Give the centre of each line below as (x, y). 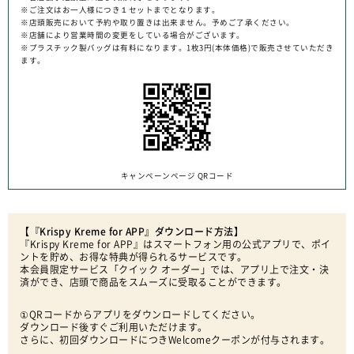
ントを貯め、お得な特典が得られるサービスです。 (134, 257)
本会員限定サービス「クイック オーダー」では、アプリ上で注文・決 (174, 269)
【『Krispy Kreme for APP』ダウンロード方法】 (132, 232)
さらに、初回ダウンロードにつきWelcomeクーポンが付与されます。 (175, 340)
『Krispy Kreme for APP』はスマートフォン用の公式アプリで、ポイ (175, 244)
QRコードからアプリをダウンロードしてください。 (145, 314)
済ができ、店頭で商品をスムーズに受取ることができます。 (153, 282)
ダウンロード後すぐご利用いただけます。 (114, 327)
